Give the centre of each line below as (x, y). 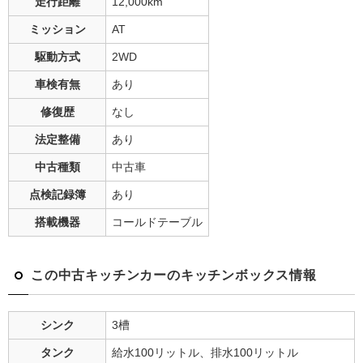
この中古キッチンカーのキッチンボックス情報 (174, 275)
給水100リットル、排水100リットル (205, 353)
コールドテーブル (157, 222)
